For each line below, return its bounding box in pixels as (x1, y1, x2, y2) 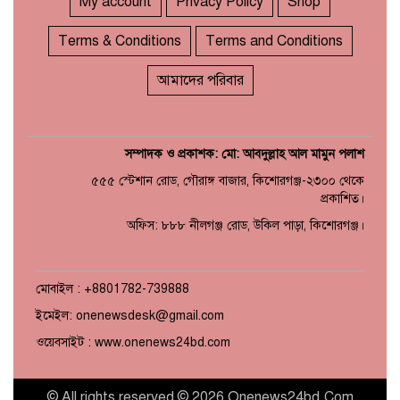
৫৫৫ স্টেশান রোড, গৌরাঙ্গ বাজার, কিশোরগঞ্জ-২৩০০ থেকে (91, 173, 364, 189)
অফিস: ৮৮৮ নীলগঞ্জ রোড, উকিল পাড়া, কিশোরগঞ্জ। (127, 218, 364, 234)
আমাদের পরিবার (156, 71, 244, 90)
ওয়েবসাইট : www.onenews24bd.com (36, 335, 230, 351)
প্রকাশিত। (321, 191, 364, 207)
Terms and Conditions (204, 32, 343, 51)
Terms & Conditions (57, 32, 181, 51)
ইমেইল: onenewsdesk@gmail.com (36, 308, 224, 324)
